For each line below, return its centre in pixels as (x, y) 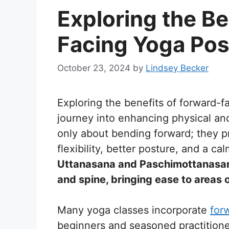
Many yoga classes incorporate (134, 210)
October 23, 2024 (94, 68)
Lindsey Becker (177, 68)
